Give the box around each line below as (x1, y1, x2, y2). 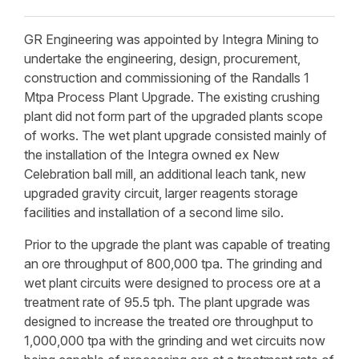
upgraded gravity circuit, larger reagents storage (24, 185, 298, 201)
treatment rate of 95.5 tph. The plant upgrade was (24, 294, 310, 310)
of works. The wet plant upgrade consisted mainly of (24, 127, 327, 143)
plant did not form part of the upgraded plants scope (24, 108, 323, 124)
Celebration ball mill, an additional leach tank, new (24, 166, 306, 182)
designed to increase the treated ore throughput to (24, 313, 313, 329)
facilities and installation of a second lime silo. (24, 204, 284, 220)
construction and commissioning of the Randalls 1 (24, 70, 309, 86)
